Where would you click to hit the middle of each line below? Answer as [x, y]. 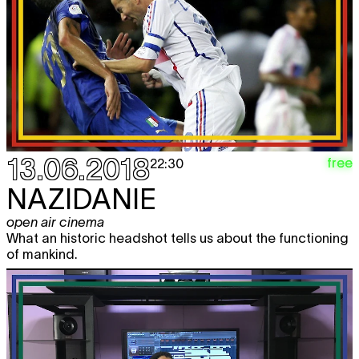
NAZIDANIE [81, 199]
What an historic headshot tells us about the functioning [177, 238]
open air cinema [55, 222]
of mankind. [42, 254]
